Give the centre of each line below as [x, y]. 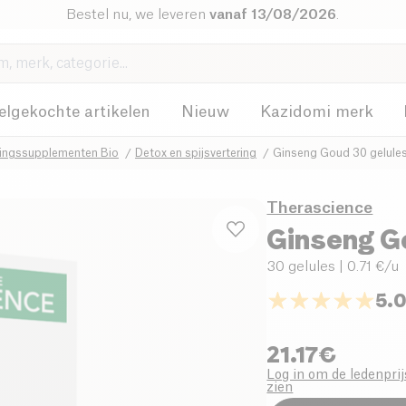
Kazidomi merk [316, 112]
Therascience [320, 208]
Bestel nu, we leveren [138, 14]
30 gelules [301, 266]
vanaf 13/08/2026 [273, 14]
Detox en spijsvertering [196, 153]
